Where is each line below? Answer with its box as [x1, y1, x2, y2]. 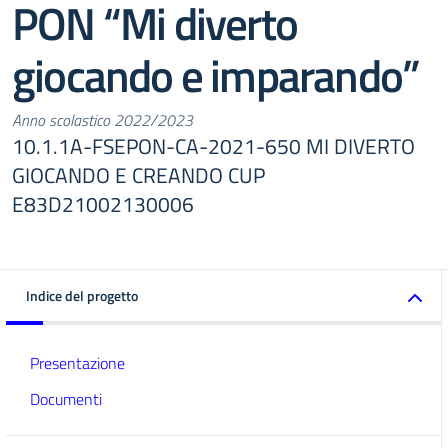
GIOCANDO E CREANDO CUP [12, 159, 265, 191]
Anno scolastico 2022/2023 [12, 108, 193, 132]
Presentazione [30, 351, 125, 375]
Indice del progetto [26, 285, 138, 306]
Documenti [30, 387, 102, 411]
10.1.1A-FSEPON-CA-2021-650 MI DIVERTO [12, 130, 415, 162]
